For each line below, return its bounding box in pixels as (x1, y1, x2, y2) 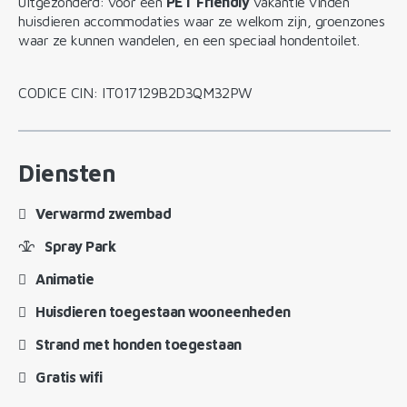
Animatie (35, 270, 94, 287)
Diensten (18, 158, 116, 186)
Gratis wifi (35, 368, 103, 385)
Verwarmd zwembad (35, 204, 172, 222)
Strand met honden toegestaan (35, 335, 242, 352)
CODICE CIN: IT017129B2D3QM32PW (18, 84, 253, 101)
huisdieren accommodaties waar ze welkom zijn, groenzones (18, 12, 385, 29)
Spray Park (45, 237, 116, 254)
